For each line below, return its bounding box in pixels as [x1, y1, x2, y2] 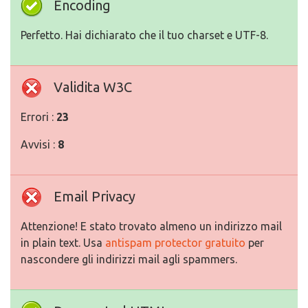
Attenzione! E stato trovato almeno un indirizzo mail [21, 220, 282, 232]
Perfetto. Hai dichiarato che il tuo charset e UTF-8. [21, 29, 268, 41]
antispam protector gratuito [105, 236, 245, 249]
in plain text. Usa [21, 236, 105, 249]
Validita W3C [54, 79, 132, 95]
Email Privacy [54, 188, 135, 204]
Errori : [21, 111, 56, 123]
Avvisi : [21, 138, 58, 151]
